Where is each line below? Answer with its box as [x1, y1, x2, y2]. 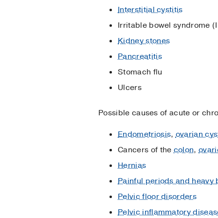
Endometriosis [118, 128, 171, 140]
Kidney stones [118, 35, 170, 46]
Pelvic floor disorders [118, 191, 197, 202]
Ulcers [118, 82, 142, 93]
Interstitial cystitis [118, 4, 183, 15]
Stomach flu [118, 66, 163, 77]
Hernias [118, 160, 146, 171]
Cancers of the [118, 144, 174, 155]
